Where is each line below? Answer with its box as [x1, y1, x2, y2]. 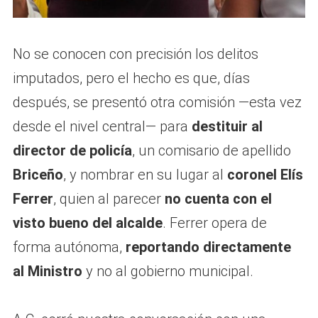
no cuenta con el [164, 190, 272, 207]
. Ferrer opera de [162, 214, 267, 231]
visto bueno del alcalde [12, 214, 163, 231]
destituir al [191, 117, 263, 135]
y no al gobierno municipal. [82, 262, 253, 280]
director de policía [12, 141, 132, 159]
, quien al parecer [53, 190, 165, 207]
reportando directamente [125, 238, 291, 256]
